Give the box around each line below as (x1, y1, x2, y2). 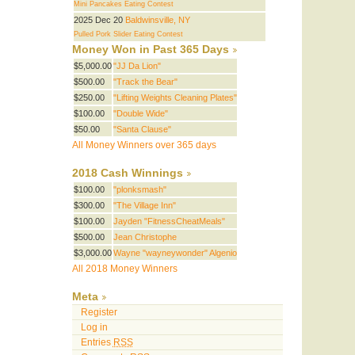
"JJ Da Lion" (113, 61, 161, 71)
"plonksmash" (113, 185, 166, 195)
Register (80, 307, 117, 319)
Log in (80, 322, 108, 334)
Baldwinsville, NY (124, 15, 190, 25)
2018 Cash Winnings (71, 167, 183, 180)
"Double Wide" (113, 109, 168, 119)
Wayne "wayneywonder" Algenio (113, 248, 237, 258)
